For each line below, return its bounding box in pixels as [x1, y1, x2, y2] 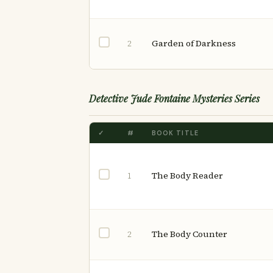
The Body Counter [152, 228, 227, 240]
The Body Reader [152, 169, 223, 182]
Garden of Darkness [152, 37, 236, 49]
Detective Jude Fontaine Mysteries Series [89, 92, 260, 105]
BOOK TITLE [152, 129, 199, 137]
